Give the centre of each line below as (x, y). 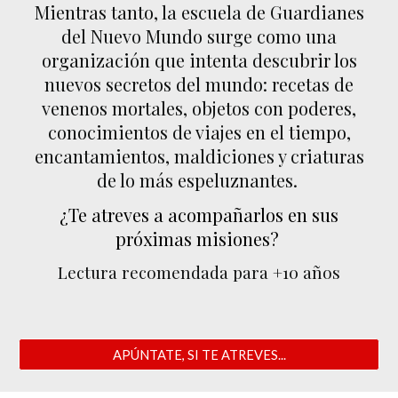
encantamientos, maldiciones (154, 156)
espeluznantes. (239, 180)
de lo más (137, 180)
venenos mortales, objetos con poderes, (199, 108)
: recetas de (308, 84)
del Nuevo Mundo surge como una (199, 36)
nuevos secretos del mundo (154, 84)
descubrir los (304, 60)
